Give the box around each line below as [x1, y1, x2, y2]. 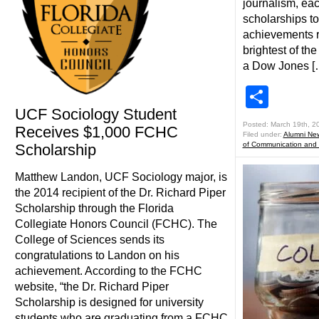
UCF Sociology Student [14, 105, 177, 123]
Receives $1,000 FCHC [14, 123, 178, 141]
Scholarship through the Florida [14, 202, 174, 214]
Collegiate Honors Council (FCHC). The [14, 218, 217, 230]
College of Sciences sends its [14, 234, 164, 246]
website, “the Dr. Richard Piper [14, 281, 169, 293]
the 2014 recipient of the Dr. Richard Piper [14, 187, 226, 199]
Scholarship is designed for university [14, 296, 204, 308]
